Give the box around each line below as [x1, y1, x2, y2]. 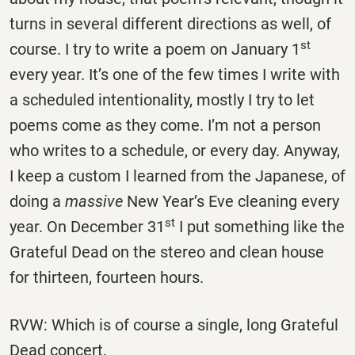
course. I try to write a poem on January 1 [10, 40, 300, 59]
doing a [10, 192, 65, 212]
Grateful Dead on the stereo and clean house [10, 242, 324, 262]
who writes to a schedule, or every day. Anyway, [10, 141, 340, 161]
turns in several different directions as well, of [10, 14, 331, 34]
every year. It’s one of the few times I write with [10, 65, 340, 85]
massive [65, 192, 123, 212]
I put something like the [175, 217, 345, 237]
